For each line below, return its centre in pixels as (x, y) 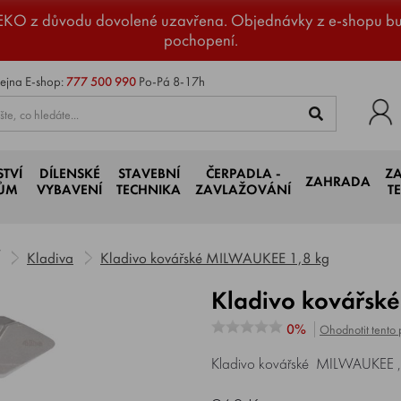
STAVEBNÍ (149, 174)
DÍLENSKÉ (69, 174)
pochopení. (200, 40)
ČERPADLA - (243, 174)
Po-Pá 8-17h (171, 81)
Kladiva (50, 258)
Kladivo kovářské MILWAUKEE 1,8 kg (215, 258)
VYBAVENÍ (69, 190)
